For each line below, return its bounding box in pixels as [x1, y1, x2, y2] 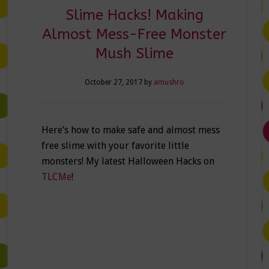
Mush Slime [95, 45, 174, 62]
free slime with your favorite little [41, 140, 189, 152]
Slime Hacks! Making [65, 7, 204, 24]
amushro [153, 78, 184, 87]
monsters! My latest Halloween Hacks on [41, 156, 214, 168]
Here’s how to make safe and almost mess [41, 124, 220, 136]
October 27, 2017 [84, 78, 142, 87]
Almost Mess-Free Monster [42, 26, 227, 43]
